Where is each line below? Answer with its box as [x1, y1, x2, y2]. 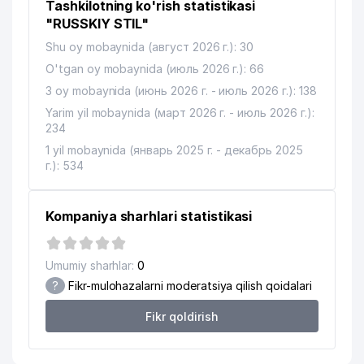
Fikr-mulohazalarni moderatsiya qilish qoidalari [64, 279, 312, 292]
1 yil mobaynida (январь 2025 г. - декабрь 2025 [45, 143, 303, 157]
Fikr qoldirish [145, 309, 219, 323]
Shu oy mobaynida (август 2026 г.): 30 [45, 40, 254, 54]
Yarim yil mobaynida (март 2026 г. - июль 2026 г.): [45, 106, 314, 119]
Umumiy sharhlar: [45, 258, 135, 272]
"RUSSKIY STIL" [45, 15, 149, 32]
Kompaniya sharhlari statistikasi [45, 208, 253, 224]
